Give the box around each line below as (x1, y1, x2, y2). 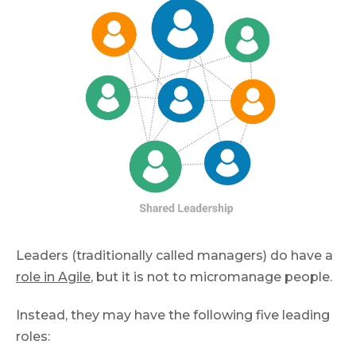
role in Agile (16, 269, 91, 284)
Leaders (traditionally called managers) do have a (16, 247, 333, 263)
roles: (16, 329, 50, 345)
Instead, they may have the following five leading (16, 308, 330, 323)
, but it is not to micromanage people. (91, 269, 332, 284)
